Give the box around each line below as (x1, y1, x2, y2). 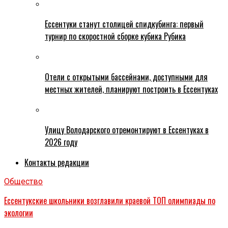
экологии (4, 207, 33, 219)
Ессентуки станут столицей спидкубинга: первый (45, 18, 204, 31)
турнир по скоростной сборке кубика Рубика (45, 30, 186, 43)
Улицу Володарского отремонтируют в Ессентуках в (45, 124, 209, 136)
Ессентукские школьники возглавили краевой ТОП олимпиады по (4, 194, 215, 207)
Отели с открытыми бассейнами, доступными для (45, 71, 208, 83)
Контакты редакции (24, 156, 89, 169)
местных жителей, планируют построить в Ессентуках (45, 83, 218, 96)
